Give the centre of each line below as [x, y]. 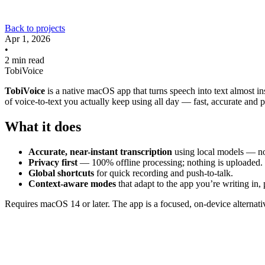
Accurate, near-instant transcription [100, 151]
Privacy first [53, 162]
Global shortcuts [61, 173]
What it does [43, 126]
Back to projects [35, 28]
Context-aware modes [72, 183]
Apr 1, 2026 [28, 39]
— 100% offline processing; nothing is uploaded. [170, 162]
